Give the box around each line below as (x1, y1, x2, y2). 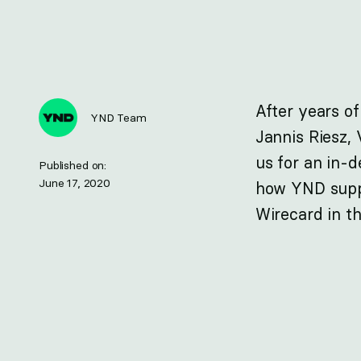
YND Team (90, 110, 147, 125)
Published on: (39, 157, 107, 172)
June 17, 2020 (39, 175, 111, 190)
